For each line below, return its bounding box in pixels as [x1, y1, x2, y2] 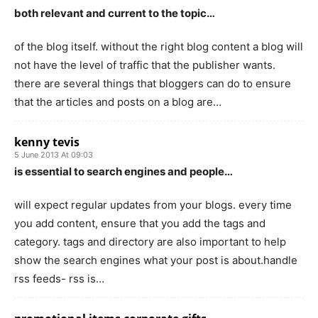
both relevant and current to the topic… [14, 6, 215, 20]
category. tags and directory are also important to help [14, 234, 286, 248]
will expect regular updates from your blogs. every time [14, 197, 292, 212]
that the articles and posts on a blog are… [14, 94, 221, 109]
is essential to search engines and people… [14, 164, 233, 178]
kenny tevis [14, 133, 79, 150]
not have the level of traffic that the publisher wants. [14, 57, 275, 72]
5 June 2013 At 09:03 [14, 149, 93, 160]
